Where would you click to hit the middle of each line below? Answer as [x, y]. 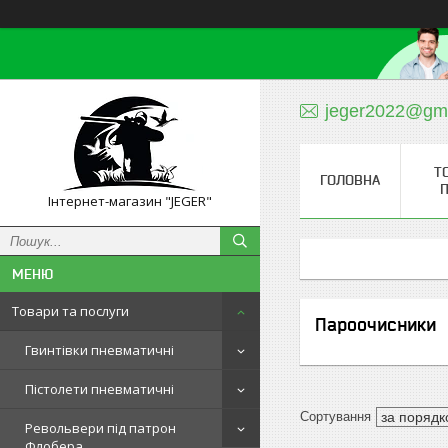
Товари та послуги [70, 311]
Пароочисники [375, 324]
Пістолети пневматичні [99, 389]
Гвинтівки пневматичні [99, 350]
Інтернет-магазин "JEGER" [130, 201]
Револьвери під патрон [100, 428]
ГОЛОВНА [350, 180]
